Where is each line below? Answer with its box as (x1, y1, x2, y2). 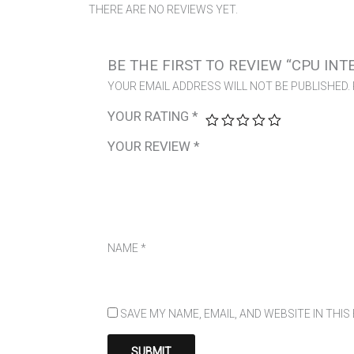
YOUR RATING (107, 107, 193, 124)
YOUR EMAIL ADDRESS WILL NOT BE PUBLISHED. (107, 79, 351, 92)
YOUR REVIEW (107, 137, 194, 154)
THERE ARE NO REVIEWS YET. (88, 2, 238, 16)
